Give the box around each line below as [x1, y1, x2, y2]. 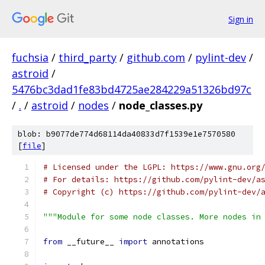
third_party [59, 50, 117, 64]
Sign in [228, 13, 253, 25]
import [119, 237, 147, 247]
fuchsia [12, 50, 49, 64]
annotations [147, 237, 204, 247]
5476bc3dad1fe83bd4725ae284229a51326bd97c [12, 82, 251, 96]
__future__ [62, 237, 119, 247]
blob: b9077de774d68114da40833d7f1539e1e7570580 [18, 129, 235, 139]
